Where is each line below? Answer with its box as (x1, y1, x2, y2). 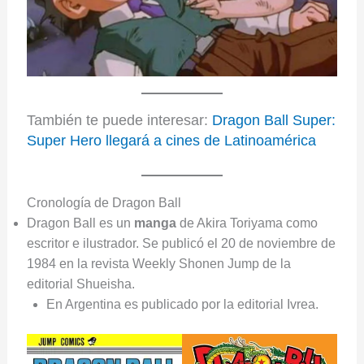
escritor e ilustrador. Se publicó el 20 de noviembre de (26, 236, 336, 250)
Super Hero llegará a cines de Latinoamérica (26, 132, 316, 149)
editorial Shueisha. (26, 276, 135, 291)
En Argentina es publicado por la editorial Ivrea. (45, 297, 318, 311)
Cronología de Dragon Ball (26, 195, 181, 210)
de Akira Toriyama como (175, 215, 318, 230)
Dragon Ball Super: (211, 112, 336, 129)
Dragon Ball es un (26, 215, 134, 230)
